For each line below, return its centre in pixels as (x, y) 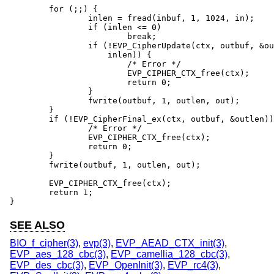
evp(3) (97, 243)
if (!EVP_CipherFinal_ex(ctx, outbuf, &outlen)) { (29, 119)
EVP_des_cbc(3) (47, 265)
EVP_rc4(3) (193, 265)
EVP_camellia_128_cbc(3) (169, 254)
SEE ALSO (37, 225)
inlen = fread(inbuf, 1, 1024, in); (49, 18)
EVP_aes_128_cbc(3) (58, 254)
